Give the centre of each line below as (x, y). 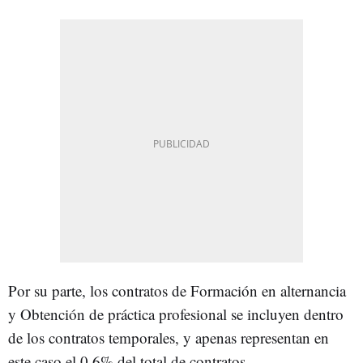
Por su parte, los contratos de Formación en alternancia (177, 290)
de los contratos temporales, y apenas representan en (169, 337)
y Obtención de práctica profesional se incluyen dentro (176, 314)
